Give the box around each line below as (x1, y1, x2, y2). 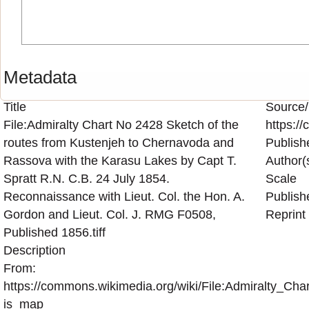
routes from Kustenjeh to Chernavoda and (3, 135, 234, 150)
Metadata (3, 66, 77, 88)
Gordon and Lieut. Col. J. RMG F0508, (3, 207, 216, 221)
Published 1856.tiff (3, 225, 106, 239)
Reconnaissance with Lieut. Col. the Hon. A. (3, 189, 245, 203)
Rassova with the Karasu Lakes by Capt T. (3, 153, 237, 168)
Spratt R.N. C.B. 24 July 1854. (3, 171, 170, 186)
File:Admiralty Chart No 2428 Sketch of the (3, 117, 239, 132)
